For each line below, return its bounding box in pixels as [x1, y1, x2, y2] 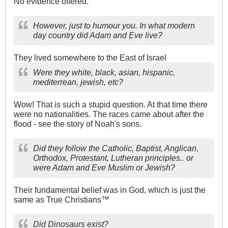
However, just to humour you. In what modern [33, 21, 195, 31]
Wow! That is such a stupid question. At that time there [14, 100, 208, 109]
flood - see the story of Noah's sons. [14, 119, 141, 129]
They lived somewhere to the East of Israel [14, 53, 166, 63]
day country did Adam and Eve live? [33, 31, 162, 40]
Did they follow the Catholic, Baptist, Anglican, [33, 144, 198, 153]
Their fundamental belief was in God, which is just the [14, 185, 206, 195]
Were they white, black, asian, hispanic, [33, 68, 175, 77]
